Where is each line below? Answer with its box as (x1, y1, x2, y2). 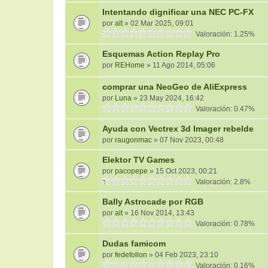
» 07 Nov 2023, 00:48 (152, 136, 224, 144)
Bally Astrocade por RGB (102, 197, 203, 206)
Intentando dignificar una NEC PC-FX (102, 7, 254, 17)
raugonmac (115, 136, 152, 144)
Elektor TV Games (102, 155, 175, 165)
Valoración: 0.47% (192, 105, 255, 113)
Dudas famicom (102, 239, 166, 248)
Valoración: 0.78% (192, 220, 255, 228)
